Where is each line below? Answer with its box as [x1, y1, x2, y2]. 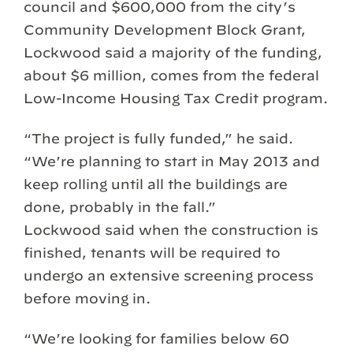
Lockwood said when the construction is [24, 222, 318, 238]
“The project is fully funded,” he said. [24, 131, 293, 147]
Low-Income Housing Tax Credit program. [24, 91, 328, 106]
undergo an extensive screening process [24, 268, 314, 284]
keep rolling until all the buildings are [24, 176, 288, 192]
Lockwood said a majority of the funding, [24, 45, 322, 61]
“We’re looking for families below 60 [24, 331, 289, 347]
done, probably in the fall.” [24, 199, 216, 215]
